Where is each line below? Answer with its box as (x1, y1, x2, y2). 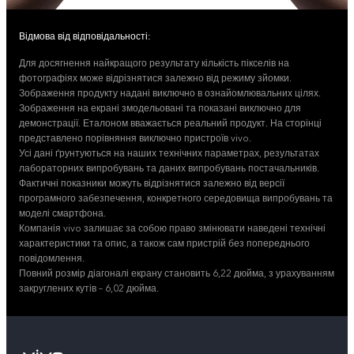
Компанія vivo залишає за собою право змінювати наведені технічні (19, 222, 326, 235)
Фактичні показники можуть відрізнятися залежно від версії (19, 177, 284, 190)
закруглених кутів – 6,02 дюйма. (19, 282, 159, 295)
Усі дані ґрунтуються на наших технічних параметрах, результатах (19, 147, 319, 160)
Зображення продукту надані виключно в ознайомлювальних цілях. (19, 87, 321, 100)
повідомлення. (19, 252, 85, 265)
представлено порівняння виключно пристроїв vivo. (19, 132, 251, 145)
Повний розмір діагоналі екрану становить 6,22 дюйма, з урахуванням (19, 267, 334, 280)
